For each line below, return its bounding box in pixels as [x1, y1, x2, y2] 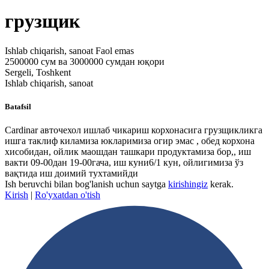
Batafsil [5, 102, 31, 112]
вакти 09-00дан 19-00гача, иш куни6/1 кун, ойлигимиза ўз [5, 157, 243, 168]
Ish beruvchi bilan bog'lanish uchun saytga [5, 179, 168, 190]
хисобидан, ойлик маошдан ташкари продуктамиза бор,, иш [5, 147, 251, 157]
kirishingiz [168, 179, 208, 190]
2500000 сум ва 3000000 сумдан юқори [5, 56, 165, 67]
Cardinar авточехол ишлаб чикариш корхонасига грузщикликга [5, 125, 262, 136]
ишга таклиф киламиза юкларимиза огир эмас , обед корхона [5, 136, 255, 147]
